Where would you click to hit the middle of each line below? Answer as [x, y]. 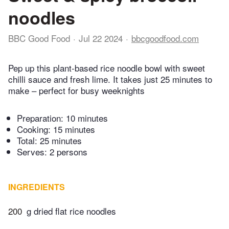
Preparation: [41, 118]
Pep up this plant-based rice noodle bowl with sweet [107, 68]
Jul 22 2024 [101, 38]
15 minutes [74, 129]
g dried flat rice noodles [71, 211]
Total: [28, 141]
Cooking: [35, 129]
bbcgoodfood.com [165, 38]
